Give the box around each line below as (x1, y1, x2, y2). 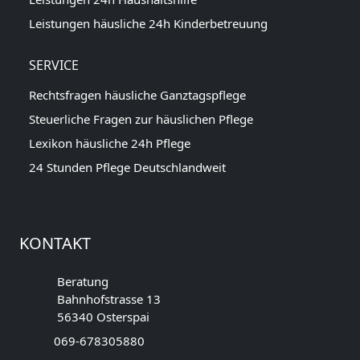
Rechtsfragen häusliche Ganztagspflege (29, 86, 246, 103)
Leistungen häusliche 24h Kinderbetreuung (29, 14, 268, 31)
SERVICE (29, 55, 79, 74)
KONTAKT (19, 231, 91, 254)
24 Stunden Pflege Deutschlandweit (29, 158, 226, 175)
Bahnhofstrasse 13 (56, 290, 161, 307)
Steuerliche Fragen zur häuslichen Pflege (29, 110, 253, 127)
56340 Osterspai (56, 308, 149, 325)
